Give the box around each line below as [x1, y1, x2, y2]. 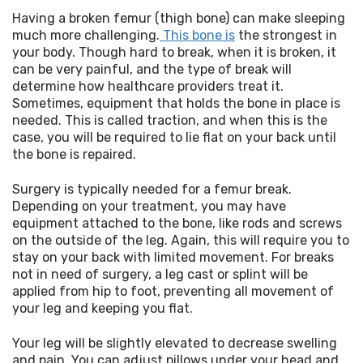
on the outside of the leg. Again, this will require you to [12, 232, 349, 248]
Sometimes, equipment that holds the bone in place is [12, 95, 340, 111]
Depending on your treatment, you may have [12, 198, 286, 214]
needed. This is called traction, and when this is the [12, 112, 327, 128]
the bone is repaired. [12, 146, 136, 162]
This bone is [160, 27, 235, 43]
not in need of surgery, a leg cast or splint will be [12, 266, 308, 282]
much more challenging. [12, 27, 160, 43]
